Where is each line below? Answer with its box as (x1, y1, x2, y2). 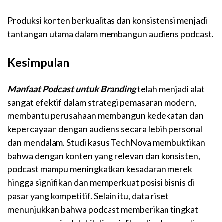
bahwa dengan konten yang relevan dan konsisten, (7, 150, 200, 161)
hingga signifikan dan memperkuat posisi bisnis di (7, 176, 194, 188)
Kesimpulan (7, 55, 69, 69)
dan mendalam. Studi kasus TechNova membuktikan (7, 136, 205, 148)
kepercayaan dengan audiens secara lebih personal (7, 123, 202, 134)
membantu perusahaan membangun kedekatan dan (7, 110, 204, 121)
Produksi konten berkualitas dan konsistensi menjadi (7, 14, 207, 26)
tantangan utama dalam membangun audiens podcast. (7, 28, 214, 39)
